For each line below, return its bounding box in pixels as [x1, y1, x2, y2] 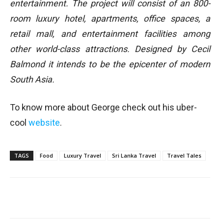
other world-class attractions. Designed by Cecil [10, 44, 210, 55]
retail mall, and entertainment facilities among [10, 28, 210, 39]
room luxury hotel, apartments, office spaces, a [10, 13, 210, 24]
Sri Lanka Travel [112, 152, 156, 160]
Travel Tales [167, 152, 201, 160]
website [28, 117, 60, 128]
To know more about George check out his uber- [10, 102, 197, 113]
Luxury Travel [64, 152, 101, 160]
